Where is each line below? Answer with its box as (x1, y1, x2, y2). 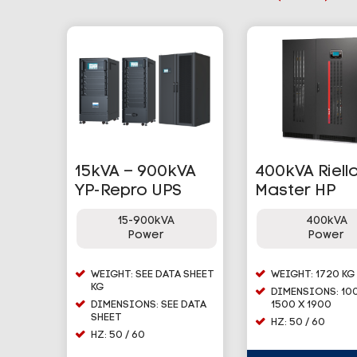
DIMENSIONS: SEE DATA (90, 300, 206, 310)
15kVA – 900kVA (74, 164, 196, 180)
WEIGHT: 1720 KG (270, 269, 355, 280)
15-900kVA (118, 215, 175, 227)
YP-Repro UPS (74, 183, 182, 199)
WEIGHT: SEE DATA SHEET (90, 269, 214, 280)
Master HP (254, 183, 335, 199)
